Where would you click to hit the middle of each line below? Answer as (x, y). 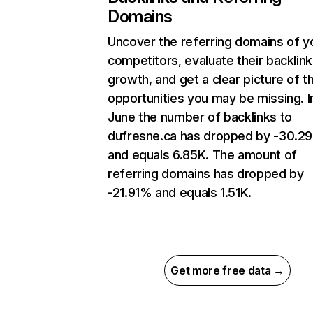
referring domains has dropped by (206, 174)
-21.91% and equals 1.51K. (180, 193)
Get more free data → (227, 271)
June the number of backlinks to (200, 117)
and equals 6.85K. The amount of (202, 155)
